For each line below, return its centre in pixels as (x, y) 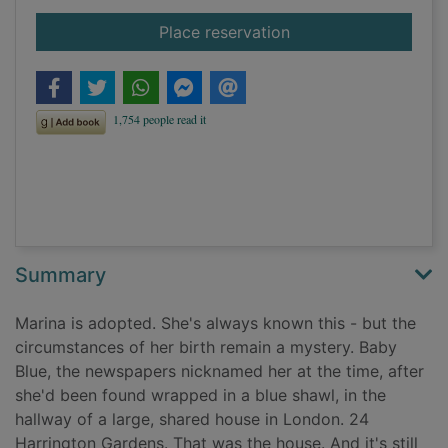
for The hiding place (364, 31)
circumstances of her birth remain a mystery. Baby (206, 347)
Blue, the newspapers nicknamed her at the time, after (219, 371)
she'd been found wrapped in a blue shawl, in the (200, 395)
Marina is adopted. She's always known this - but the (215, 323)
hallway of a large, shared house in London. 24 (192, 419)
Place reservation (224, 32)
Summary (60, 275)
